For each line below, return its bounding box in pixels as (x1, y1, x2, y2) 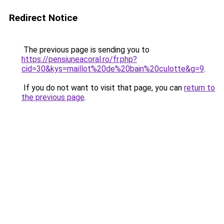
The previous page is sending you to (21, 45, 149, 54)
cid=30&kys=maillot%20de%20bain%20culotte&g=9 (21, 64, 204, 73)
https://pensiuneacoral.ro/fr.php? (21, 54, 137, 64)
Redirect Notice (9, 12, 77, 23)
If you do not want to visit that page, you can (21, 83, 184, 92)
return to (184, 83, 215, 92)
